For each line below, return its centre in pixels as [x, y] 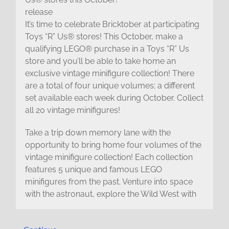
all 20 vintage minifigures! [72, 110]
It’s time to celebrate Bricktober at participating [112, 24]
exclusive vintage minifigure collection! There [109, 73]
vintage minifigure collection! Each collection [109, 157]
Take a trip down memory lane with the [98, 132]
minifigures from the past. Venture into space [109, 181]
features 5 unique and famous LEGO [93, 169]
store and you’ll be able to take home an [100, 61]
